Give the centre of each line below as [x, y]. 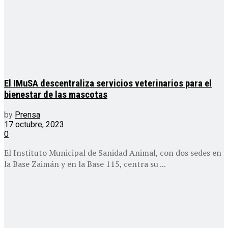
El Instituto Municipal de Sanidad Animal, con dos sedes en [113, 152]
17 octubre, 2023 [34, 124]
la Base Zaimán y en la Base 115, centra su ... [85, 164]
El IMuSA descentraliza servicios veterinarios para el [108, 84]
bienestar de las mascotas [56, 95]
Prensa [27, 115]
